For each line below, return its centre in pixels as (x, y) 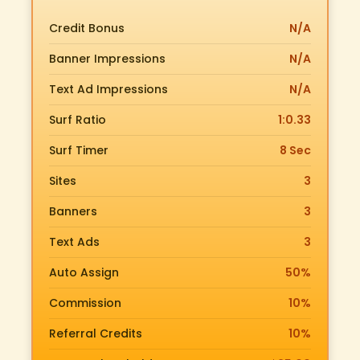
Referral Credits (96, 333)
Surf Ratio (78, 120)
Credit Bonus (87, 28)
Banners (73, 211)
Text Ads (74, 242)
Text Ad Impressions (108, 89)
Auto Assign (84, 272)
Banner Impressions (107, 59)
